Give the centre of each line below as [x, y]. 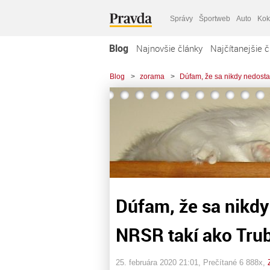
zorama [152, 77]
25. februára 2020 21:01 [157, 262]
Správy [181, 18]
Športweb [215, 18]
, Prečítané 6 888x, [233, 262]
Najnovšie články [169, 48]
